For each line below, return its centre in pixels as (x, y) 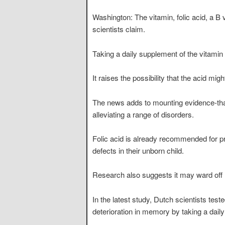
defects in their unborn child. (138, 150)
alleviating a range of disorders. (143, 114)
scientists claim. (119, 29)
